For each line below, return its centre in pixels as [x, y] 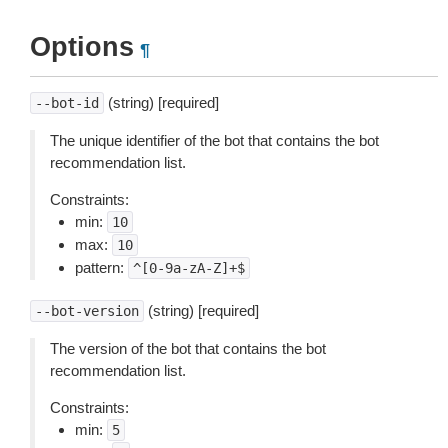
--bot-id [67, 103]
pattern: [101, 267]
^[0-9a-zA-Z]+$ [189, 268]
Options [82, 47]
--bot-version [87, 311]
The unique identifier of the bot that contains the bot [214, 140]
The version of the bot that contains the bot [188, 348]
